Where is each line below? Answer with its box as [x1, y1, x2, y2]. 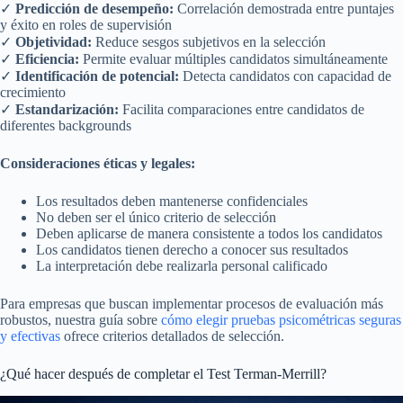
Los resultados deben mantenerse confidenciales [36, 193, 308, 209]
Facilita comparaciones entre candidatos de [119, 101, 364, 117]
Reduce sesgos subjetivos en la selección [92, 33, 326, 49]
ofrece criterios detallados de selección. [60, 327, 284, 344]
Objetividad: [15, 33, 92, 49]
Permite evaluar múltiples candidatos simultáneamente [79, 50, 388, 67]
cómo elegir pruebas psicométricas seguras [161, 311, 401, 327]
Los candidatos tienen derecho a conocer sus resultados [36, 241, 348, 257]
